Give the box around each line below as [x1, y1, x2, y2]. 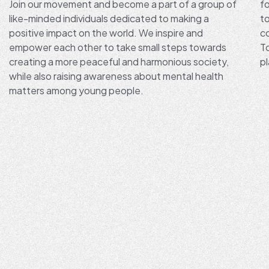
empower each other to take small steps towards [9, 40, 226, 53]
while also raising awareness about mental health [9, 69, 223, 82]
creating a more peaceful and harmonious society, [9, 55, 229, 68]
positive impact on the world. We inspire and [9, 26, 203, 39]
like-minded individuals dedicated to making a [9, 11, 209, 25]
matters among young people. [9, 83, 144, 97]
